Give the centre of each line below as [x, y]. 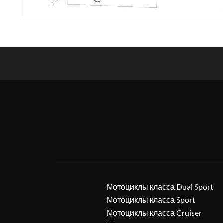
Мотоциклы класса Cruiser [154, 212]
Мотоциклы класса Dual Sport [160, 186]
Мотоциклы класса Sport [151, 199]
